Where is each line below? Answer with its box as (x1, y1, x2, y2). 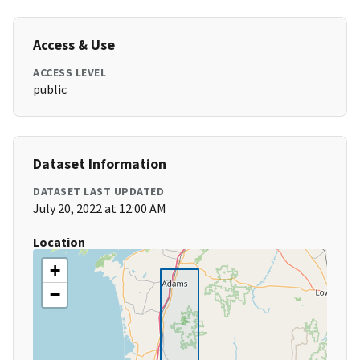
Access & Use (33, 35, 115, 55)
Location (33, 234, 85, 251)
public (33, 81, 67, 98)
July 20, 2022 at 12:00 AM (33, 200, 166, 217)
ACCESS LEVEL (33, 65, 106, 80)
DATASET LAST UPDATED (33, 184, 164, 199)
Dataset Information (33, 154, 166, 174)
